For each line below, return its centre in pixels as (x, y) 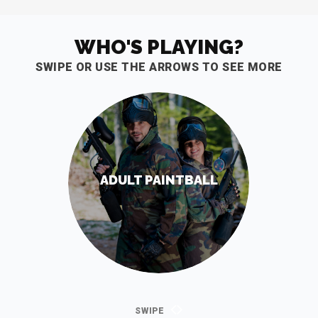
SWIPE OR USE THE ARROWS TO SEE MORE (159, 67)
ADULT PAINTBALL (159, 180)
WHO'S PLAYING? (159, 47)
